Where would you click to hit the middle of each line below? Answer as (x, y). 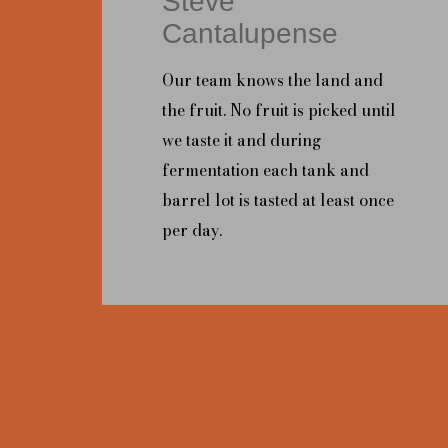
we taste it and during (241, 139)
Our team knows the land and (272, 79)
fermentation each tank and (265, 169)
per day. (192, 229)
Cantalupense (250, 33)
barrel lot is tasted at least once (278, 199)
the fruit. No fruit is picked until (279, 109)
